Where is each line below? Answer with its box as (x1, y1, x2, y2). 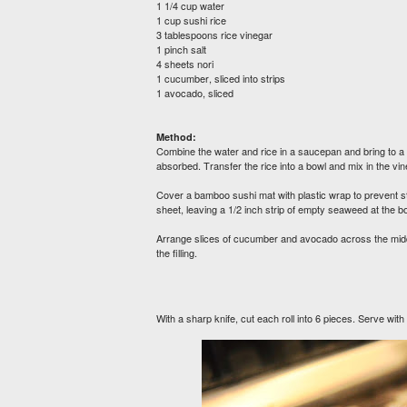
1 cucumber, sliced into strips (156, 71, 285, 85)
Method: (156, 130, 196, 144)
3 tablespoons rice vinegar (156, 27, 273, 42)
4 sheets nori (156, 56, 213, 71)
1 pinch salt (156, 42, 206, 56)
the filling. (156, 245, 197, 260)
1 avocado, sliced (156, 85, 233, 100)
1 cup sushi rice (156, 13, 226, 27)
